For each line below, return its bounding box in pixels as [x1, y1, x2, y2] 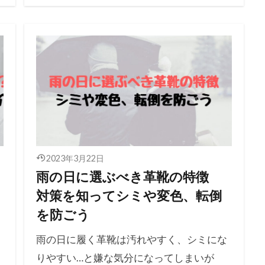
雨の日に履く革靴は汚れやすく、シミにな [35, 232, 227, 245]
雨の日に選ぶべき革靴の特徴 [35, 169, 222, 185]
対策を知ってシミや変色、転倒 [35, 188, 222, 203]
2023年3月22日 [46, 153, 104, 163]
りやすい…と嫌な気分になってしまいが [35, 251, 214, 264]
